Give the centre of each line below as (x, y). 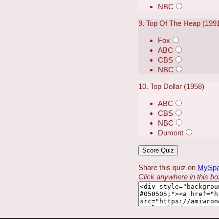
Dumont (171, 133)
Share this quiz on (168, 167)
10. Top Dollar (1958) (172, 87)
